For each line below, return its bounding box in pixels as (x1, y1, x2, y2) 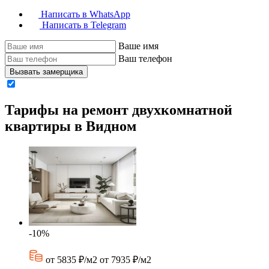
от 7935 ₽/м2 (100, 254, 151, 265)
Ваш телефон (118, 53, 172, 64)
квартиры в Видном (5, 118, 136, 134)
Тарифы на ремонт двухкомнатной (5, 101, 232, 118)
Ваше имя (118, 40, 159, 51)
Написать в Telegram (42, 19, 126, 30)
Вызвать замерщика (10, 67, 83, 76)
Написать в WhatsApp (41, 8, 130, 19)
